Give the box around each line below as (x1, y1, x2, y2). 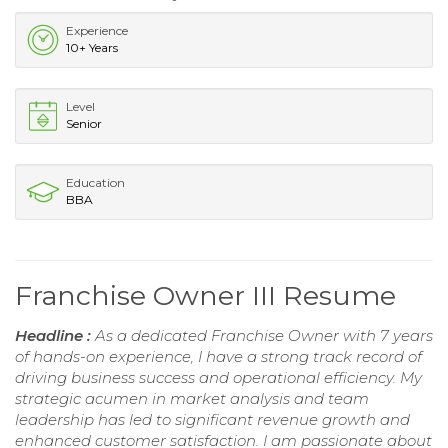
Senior (66, 115, 102, 131)
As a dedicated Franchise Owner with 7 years (95, 325, 433, 345)
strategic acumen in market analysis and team (15, 388, 369, 408)
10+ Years (66, 39, 118, 55)
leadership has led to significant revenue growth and (15, 409, 410, 429)
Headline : (15, 325, 95, 345)
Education (66, 174, 125, 190)
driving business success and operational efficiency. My (15, 367, 422, 387)
